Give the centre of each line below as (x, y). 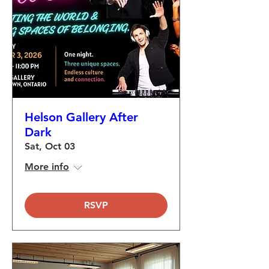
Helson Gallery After (81, 117)
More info (47, 167)
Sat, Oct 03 (50, 146)
